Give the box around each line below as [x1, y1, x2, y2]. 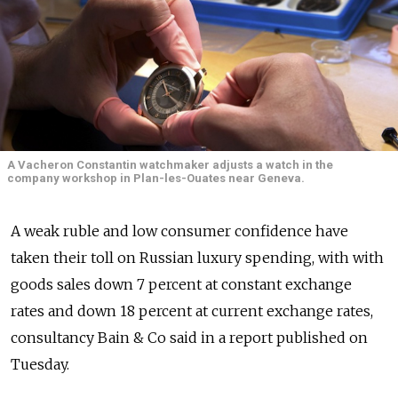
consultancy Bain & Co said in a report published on [11, 329, 368, 347]
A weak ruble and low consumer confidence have [11, 222, 348, 241]
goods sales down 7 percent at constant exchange [11, 275, 352, 294]
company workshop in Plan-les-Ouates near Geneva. [7, 171, 305, 186]
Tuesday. [11, 355, 69, 374]
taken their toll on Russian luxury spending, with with [11, 249, 384, 267]
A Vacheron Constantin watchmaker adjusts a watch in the [7, 158, 333, 172]
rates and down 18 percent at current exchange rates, [11, 302, 373, 321]
